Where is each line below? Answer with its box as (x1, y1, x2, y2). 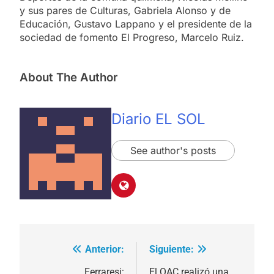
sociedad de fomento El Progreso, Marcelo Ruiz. (20, 31, 244, 43)
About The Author (20, 70, 117, 84)
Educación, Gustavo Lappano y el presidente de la (20, 17, 252, 30)
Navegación (31, 244, 109, 262)
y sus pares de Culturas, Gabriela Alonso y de (20, 4, 231, 17)
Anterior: (85, 243, 124, 256)
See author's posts (130, 144, 216, 157)
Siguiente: (149, 243, 194, 256)
